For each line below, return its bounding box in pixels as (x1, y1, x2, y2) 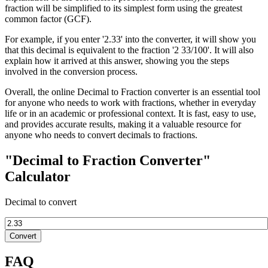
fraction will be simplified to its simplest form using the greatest (5, 2, 242, 13)
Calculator (5, 168, 71, 184)
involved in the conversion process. (5, 66, 138, 77)
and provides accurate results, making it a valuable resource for (5, 118, 241, 129)
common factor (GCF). (5, 13, 92, 24)
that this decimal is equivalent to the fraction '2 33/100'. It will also (5, 44, 254, 55)
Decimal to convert (5, 196, 77, 207)
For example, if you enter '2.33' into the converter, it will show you (5, 33, 256, 44)
